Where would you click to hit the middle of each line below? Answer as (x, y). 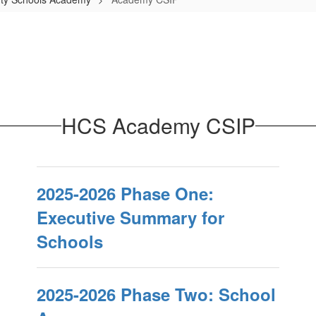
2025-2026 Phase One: (125, 193)
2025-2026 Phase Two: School (156, 294)
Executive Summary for (130, 217)
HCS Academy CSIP (158, 125)
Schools (69, 241)
